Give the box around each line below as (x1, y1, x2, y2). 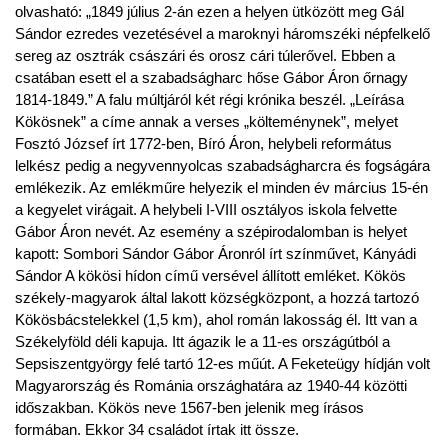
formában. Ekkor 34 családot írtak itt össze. (15, 421, 299, 438)
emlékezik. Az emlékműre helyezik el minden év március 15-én (15, 179, 428, 196)
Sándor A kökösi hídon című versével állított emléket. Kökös (15, 267, 406, 284)
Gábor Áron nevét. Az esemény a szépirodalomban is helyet (15, 223, 407, 240)
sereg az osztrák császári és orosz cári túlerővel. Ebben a (15, 47, 395, 64)
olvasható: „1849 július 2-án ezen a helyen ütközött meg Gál (15, 3, 404, 20)
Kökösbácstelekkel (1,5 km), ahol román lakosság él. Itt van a (15, 311, 417, 328)
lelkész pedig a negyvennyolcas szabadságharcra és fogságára (15, 157, 430, 174)
